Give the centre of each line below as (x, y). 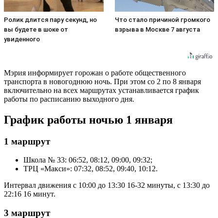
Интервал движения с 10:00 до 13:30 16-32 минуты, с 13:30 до (107, 185)
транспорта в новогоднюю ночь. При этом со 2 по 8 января (102, 81)
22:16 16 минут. (30, 194)
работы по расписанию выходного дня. (69, 99)
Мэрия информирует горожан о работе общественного (95, 73)
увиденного (22, 39)
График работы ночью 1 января (88, 119)
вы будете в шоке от (36, 29)
